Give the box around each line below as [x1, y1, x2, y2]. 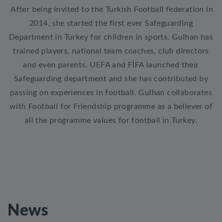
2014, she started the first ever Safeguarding [29, 19, 193, 27]
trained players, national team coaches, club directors [13, 47, 209, 55]
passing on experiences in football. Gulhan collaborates [10, 88, 212, 97]
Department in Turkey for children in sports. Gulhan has [9, 33, 213, 41]
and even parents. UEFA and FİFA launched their [23, 60, 199, 69]
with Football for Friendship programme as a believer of [9, 102, 213, 111]
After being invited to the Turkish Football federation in [8, 5, 214, 13]
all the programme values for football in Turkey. [24, 116, 198, 124]
